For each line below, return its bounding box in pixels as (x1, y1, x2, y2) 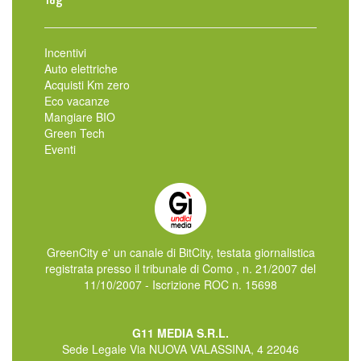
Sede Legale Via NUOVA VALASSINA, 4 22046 (62, 341, 299, 358)
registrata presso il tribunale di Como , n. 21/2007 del (45, 260, 316, 277)
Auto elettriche (44, 60, 118, 77)
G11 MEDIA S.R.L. (132, 325, 229, 342)
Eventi (44, 141, 76, 158)
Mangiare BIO (44, 109, 115, 126)
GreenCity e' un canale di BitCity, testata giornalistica (46, 244, 315, 261)
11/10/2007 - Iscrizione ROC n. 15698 (84, 276, 277, 293)
